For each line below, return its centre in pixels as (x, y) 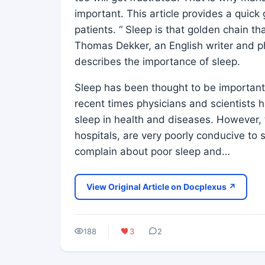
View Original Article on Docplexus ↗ (161, 186)
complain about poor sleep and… (152, 151)
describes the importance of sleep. (157, 61)
